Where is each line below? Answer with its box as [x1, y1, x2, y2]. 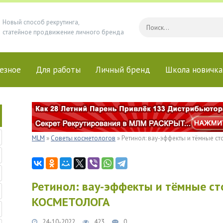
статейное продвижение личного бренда [2, 28, 124, 36]
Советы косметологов [51, 134, 115, 142]
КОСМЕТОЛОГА [32, 194, 110, 210]
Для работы [35, 64, 81, 75]
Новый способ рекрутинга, [2, 18, 80, 26]
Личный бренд [95, 64, 150, 75]
